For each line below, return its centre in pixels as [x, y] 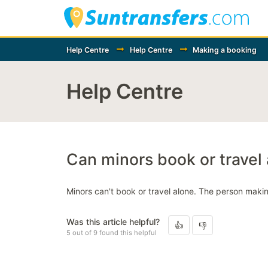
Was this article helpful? [113, 221]
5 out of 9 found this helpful [112, 232]
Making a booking [225, 50]
